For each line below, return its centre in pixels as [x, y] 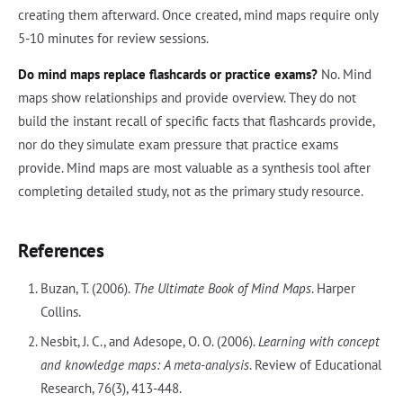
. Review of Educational [315, 364]
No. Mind [345, 74]
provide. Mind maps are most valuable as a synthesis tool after [194, 167]
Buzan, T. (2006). [86, 288]
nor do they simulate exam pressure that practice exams [178, 144]
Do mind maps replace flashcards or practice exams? [168, 74]
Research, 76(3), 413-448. [111, 388]
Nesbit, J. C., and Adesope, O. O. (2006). [149, 341]
